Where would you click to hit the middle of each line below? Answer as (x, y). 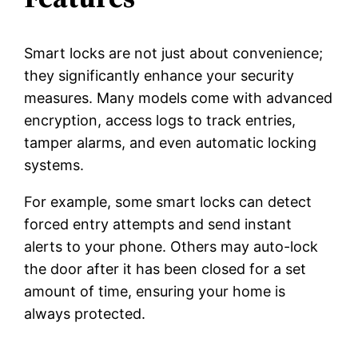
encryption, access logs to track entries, (160, 121)
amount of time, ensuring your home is (155, 292)
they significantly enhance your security (159, 76)
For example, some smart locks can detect (168, 202)
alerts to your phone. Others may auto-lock (171, 247)
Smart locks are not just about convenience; (174, 54)
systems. (54, 165)
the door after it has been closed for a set (165, 269)
